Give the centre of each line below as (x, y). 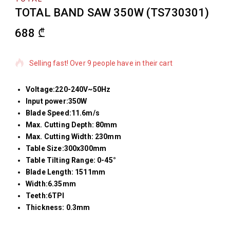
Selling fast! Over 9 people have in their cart (101, 63)
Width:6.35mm (51, 184)
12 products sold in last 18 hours (82, 37)
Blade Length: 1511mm (65, 172)
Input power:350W (56, 101)
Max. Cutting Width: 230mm (73, 137)
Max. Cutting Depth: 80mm (72, 125)
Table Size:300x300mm (66, 149)
